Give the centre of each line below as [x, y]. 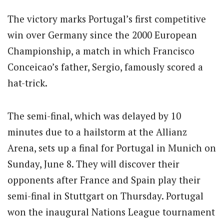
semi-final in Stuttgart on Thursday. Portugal [105, 195]
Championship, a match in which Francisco [101, 50]
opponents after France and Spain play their [104, 179]
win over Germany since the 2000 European [102, 34]
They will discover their [126, 163]
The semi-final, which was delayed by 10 [94, 115]
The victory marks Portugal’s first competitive [107, 18]
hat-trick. [27, 82]
